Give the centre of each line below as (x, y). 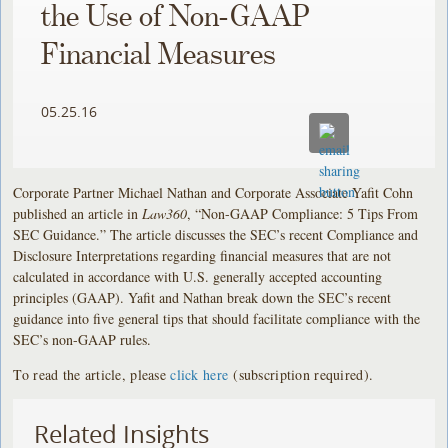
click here (199, 374)
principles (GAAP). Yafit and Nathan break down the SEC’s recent (202, 297)
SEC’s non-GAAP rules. (82, 339)
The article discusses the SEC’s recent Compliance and (264, 234)
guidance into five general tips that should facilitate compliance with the (217, 318)
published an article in (78, 213)
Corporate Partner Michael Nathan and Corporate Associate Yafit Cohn (213, 192)
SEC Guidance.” (60, 234)
